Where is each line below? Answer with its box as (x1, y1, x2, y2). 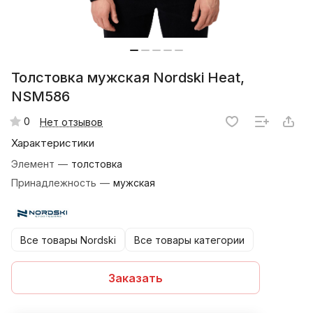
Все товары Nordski (20, 233, 116, 246)
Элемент (11, 158, 57, 170)
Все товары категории (134, 233, 245, 246)
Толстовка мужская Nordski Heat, (11, 69, 245, 87)
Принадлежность (11, 177, 99, 189)
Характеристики (11, 136, 94, 150)
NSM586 (11, 88, 70, 105)
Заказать (108, 270, 163, 285)
